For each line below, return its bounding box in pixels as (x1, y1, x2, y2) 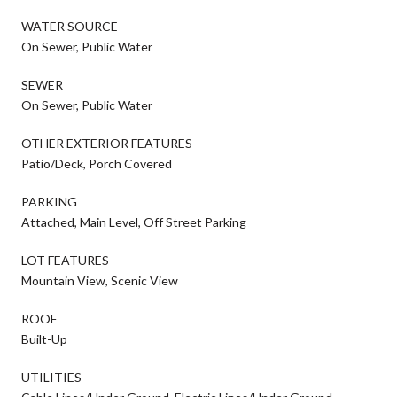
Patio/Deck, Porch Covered (21, 155, 172, 171)
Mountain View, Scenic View (21, 272, 178, 288)
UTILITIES (21, 369, 82, 385)
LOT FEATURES (21, 252, 109, 268)
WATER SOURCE (21, 18, 118, 34)
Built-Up (21, 331, 67, 346)
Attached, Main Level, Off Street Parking (21, 214, 246, 230)
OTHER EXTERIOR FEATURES (21, 135, 192, 151)
